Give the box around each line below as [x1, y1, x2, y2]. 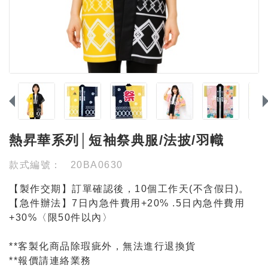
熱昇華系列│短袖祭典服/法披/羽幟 [9, 133, 224, 148]
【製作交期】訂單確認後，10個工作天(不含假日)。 [9, 184, 249, 194]
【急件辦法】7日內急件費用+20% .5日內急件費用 [9, 198, 245, 208]
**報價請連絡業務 [9, 255, 92, 266]
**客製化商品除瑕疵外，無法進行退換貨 [9, 241, 196, 251]
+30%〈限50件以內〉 [9, 212, 112, 223]
